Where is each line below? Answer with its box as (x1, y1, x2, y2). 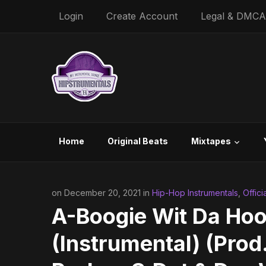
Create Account (106, 10, 178, 22)
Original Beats (107, 136, 168, 146)
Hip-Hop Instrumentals (152, 188, 238, 198)
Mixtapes (191, 136, 231, 146)
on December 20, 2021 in (52, 188, 152, 198)
